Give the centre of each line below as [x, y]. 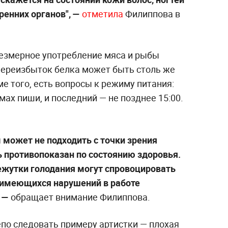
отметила [104, 13]
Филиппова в [153, 13]
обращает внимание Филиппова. [79, 197]
